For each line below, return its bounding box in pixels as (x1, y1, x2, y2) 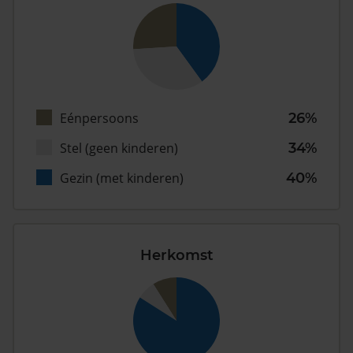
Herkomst (139, 247, 214, 265)
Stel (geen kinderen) (60, 139, 178, 158)
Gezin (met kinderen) (60, 169, 184, 188)
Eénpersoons (60, 110, 139, 128)
